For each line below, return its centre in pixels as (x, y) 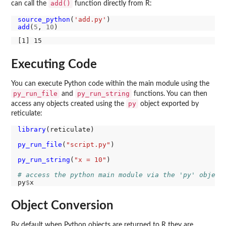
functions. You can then (169, 94)
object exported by (168, 104)
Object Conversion (62, 206)
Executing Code (54, 64)
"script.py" (88, 144)
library (32, 129)
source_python (44, 19)
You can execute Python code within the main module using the (110, 83)
